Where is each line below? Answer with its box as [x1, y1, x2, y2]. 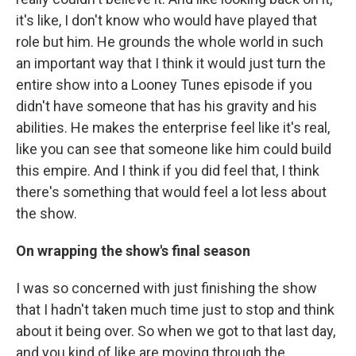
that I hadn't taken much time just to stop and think [16, 301, 335, 318]
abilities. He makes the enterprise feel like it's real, [16, 119, 330, 136]
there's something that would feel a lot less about [16, 184, 327, 200]
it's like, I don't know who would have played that [16, 12, 317, 29]
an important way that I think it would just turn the [16, 55, 326, 72]
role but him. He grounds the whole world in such [16, 33, 323, 50]
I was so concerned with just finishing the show [16, 280, 317, 296]
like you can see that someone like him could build [16, 141, 331, 157]
